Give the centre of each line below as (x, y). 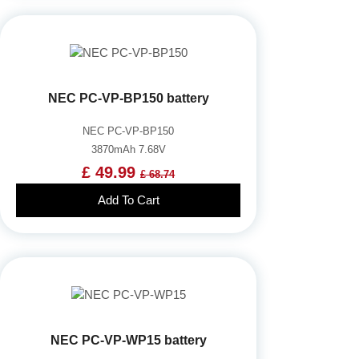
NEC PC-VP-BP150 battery (128, 98)
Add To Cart (128, 200)
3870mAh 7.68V (128, 149)
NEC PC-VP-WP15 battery (128, 340)
